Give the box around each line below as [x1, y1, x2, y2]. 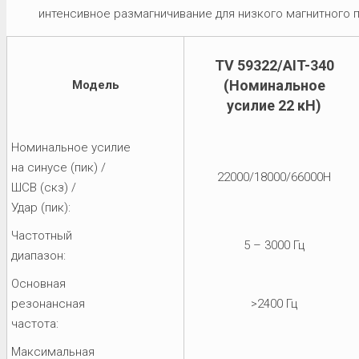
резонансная [11, 296, 85, 311]
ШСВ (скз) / [11, 179, 76, 195]
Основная [11, 276, 66, 291]
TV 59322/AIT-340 [214, 56, 334, 74]
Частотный [11, 228, 72, 243]
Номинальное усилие [11, 139, 131, 155]
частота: [11, 316, 58, 331]
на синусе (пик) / [11, 159, 106, 175]
